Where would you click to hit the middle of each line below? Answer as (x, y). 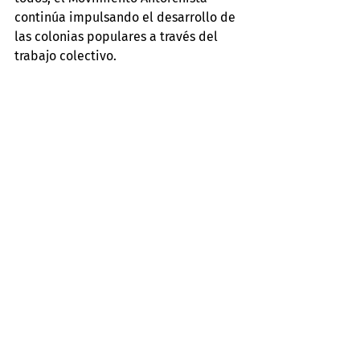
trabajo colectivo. (65, 56)
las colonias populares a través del (118, 37)
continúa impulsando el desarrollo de (127, 17)
